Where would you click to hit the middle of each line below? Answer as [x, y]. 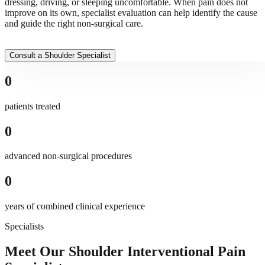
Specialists [24, 227]
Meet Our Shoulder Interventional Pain [125, 252]
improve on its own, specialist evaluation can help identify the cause [131, 12]
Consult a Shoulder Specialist [60, 55]
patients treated [33, 106]
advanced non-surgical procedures [68, 156]
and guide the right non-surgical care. [74, 23]
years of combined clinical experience [75, 206]
